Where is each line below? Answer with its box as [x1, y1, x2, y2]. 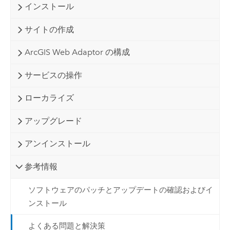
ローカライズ [24, 93, 74, 103]
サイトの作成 [24, 24, 74, 34]
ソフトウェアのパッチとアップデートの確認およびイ [28, 185, 213, 195]
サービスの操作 [24, 70, 82, 80]
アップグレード [24, 116, 82, 126]
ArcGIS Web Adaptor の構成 [24, 47, 130, 57]
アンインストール [24, 139, 90, 149]
